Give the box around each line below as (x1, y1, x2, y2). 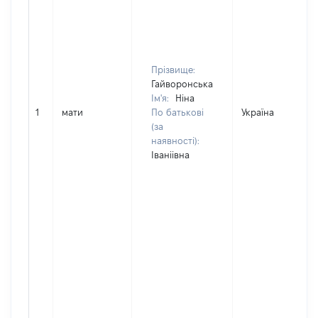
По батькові (151, 107, 204, 117)
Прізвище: (151, 65, 195, 75)
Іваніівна (151, 150, 190, 160)
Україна (241, 107, 274, 117)
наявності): (151, 136, 199, 146)
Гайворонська (151, 79, 213, 89)
